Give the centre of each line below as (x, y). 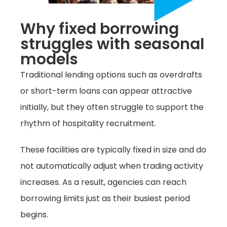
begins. (34, 215)
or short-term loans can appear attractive (106, 91)
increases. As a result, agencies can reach (103, 182)
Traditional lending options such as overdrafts (111, 75)
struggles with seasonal (112, 44)
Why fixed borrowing (100, 29)
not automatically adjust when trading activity (112, 166)
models (49, 60)
